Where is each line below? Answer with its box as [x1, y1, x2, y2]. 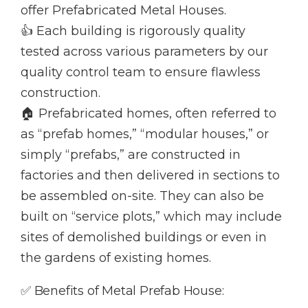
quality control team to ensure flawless [21, 65, 261, 80]
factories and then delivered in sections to [21, 168, 280, 184]
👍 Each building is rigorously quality [21, 23, 245, 39]
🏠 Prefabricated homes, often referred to [21, 106, 276, 122]
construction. [21, 85, 100, 101]
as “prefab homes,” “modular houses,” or [21, 126, 269, 142]
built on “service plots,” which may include [21, 209, 282, 225]
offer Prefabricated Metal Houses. [21, 3, 226, 19]
